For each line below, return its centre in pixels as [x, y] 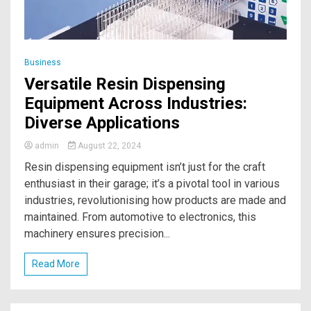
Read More [56, 263]
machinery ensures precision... [97, 233]
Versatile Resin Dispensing [125, 84]
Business [43, 62]
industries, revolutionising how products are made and [155, 200]
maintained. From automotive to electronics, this [140, 217]
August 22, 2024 [108, 145]
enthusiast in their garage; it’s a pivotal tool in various [152, 183]
